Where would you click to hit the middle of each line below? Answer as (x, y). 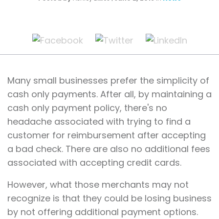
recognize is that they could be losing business (109, 198)
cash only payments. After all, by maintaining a (109, 94)
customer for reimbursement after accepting (107, 135)
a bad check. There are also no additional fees (109, 149)
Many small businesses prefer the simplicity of (108, 81)
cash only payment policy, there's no (87, 108)
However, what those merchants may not (98, 185)
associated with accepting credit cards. (94, 163)
